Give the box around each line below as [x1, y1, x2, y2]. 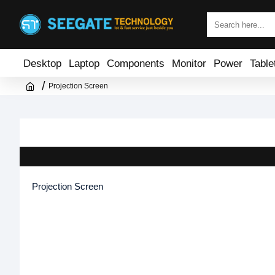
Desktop [23, 57, 61, 69]
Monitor [172, 57, 206, 69]
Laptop [69, 57, 99, 69]
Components [107, 57, 165, 69]
